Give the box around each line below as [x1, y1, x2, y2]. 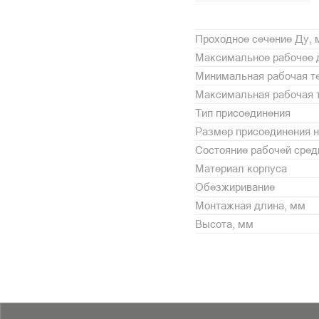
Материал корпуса [195, 162, 287, 174]
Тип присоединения [195, 106, 291, 119]
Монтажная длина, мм [195, 199, 305, 211]
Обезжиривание [195, 180, 275, 193]
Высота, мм [195, 217, 253, 230]
